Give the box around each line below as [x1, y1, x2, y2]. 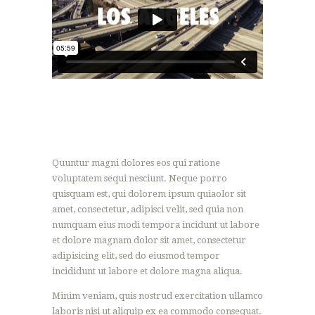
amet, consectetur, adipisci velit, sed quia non [52, 204, 243, 215]
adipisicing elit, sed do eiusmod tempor [52, 250, 220, 262]
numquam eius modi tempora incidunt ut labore [52, 219, 259, 231]
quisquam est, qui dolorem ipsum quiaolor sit [52, 188, 246, 200]
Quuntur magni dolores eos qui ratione [52, 157, 220, 169]
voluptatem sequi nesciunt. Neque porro [52, 173, 227, 184]
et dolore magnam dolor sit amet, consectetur [52, 235, 246, 246]
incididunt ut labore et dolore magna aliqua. [52, 266, 243, 277]
